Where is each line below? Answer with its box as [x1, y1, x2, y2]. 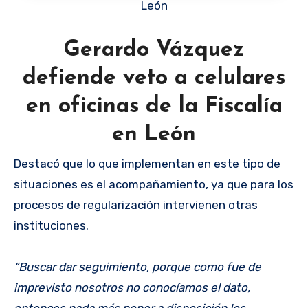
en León [112, 123, 196, 146]
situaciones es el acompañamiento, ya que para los [14, 177, 294, 191]
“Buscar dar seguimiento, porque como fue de [14, 260, 261, 274]
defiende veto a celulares [23, 67, 285, 89]
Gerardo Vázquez [63, 38, 245, 61]
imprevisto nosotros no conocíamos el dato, [14, 280, 250, 294]
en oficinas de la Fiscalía [25, 95, 283, 118]
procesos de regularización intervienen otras [14, 198, 258, 212]
